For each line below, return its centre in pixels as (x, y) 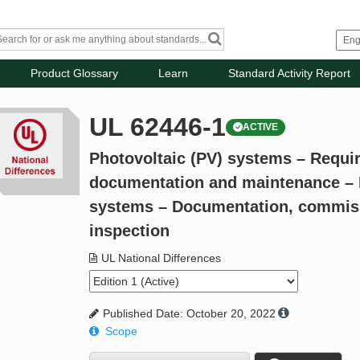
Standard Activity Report (290, 74)
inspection (130, 231)
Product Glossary (75, 74)
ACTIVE (261, 127)
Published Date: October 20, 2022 (190, 314)
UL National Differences (162, 258)
